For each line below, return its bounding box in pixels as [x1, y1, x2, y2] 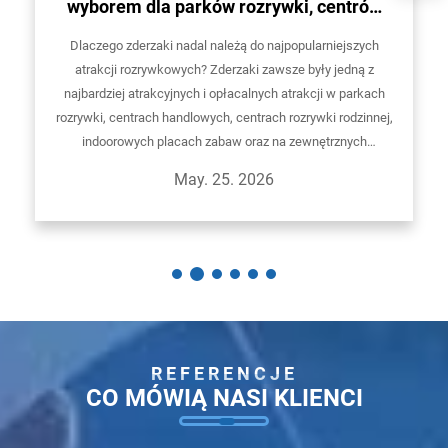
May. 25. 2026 [174, 169, 274, 189]
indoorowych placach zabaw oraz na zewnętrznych [81, 133, 367, 149]
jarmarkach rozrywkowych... [145, 157, 303, 173]
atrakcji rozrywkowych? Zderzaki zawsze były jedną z [74, 61, 374, 77]
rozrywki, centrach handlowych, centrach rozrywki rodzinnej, [55, 109, 393, 125]
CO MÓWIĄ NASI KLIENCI [85, 383, 363, 412]
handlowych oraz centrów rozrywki [84, 20, 364, 42]
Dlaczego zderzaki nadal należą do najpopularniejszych [69, 37, 379, 53]
